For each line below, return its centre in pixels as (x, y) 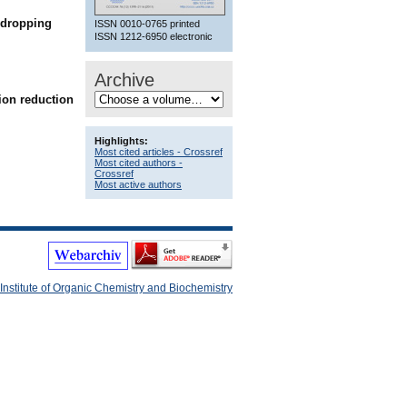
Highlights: (121, 140)
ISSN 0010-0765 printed (147, 23)
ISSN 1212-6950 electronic (154, 36)
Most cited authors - (139, 162)
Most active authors (138, 184)
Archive (124, 79)
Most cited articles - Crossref (159, 151)
